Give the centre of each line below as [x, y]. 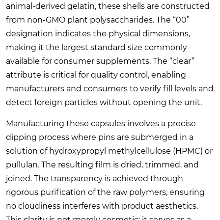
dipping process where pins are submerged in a [100, 137]
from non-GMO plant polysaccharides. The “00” [98, 20]
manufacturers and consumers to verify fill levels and [110, 88]
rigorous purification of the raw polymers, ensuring [105, 192]
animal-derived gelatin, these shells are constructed [108, 6]
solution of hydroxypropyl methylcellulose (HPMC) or [109, 151]
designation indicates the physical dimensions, [98, 33]
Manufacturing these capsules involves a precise [101, 123]
